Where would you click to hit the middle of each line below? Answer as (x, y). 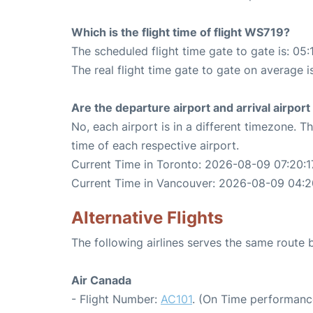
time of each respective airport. (155, 145)
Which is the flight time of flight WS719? (181, 32)
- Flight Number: (116, 299)
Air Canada (101, 280)
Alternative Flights (147, 218)
